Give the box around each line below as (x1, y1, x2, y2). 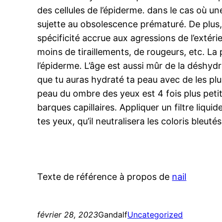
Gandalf (98, 210, 128, 220)
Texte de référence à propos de (37, 171, 172, 182)
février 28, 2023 (37, 210, 99, 220)
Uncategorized (127, 210, 183, 220)
